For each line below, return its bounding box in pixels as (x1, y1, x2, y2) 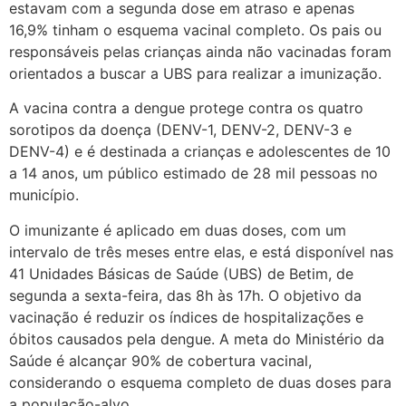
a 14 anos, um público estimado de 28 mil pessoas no (9, 164, 378, 183)
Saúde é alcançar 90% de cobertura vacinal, (9, 351, 312, 370)
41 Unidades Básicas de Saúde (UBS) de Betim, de (9, 264, 353, 283)
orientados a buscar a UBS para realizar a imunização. (9, 64, 382, 83)
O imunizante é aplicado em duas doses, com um (9, 220, 346, 239)
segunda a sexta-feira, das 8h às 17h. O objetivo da (9, 285, 362, 304)
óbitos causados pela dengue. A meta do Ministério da (9, 329, 384, 348)
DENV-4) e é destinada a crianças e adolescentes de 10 (9, 142, 391, 161)
